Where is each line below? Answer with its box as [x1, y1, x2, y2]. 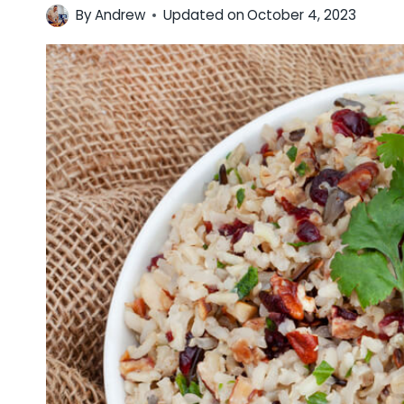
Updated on [163, 5, 245, 25]
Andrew [95, 5, 146, 25]
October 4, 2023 [247, 5, 357, 25]
